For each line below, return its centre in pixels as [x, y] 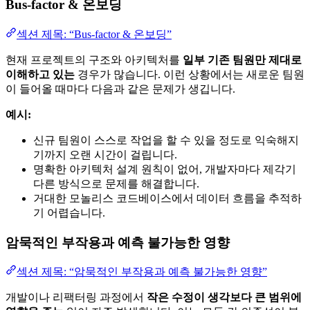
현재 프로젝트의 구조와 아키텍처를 [94, 60]
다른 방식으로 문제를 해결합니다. [116, 184]
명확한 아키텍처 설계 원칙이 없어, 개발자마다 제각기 [165, 170]
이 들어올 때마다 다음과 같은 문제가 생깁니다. [120, 89]
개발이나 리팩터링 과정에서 [76, 298]
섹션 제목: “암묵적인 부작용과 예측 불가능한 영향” [142, 272]
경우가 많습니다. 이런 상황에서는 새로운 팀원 [190, 75]
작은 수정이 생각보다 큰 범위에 [224, 298]
